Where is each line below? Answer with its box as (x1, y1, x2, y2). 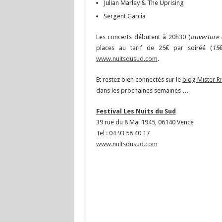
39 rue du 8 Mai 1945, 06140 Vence (96, 118, 194, 126)
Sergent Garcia (103, 12, 146, 20)
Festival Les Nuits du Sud (96, 108, 176, 115)
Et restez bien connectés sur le (96, 76, 183, 83)
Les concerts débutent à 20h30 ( (96, 33, 190, 41)
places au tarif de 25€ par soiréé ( (96, 44, 212, 52)
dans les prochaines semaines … (96, 87, 189, 94)
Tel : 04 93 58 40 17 (96, 129, 150, 137)
